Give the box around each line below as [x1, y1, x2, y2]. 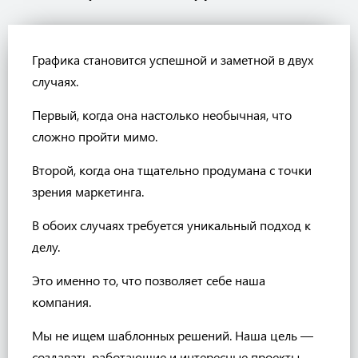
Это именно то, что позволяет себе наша [32, 272, 265, 288]
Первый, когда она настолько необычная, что [32, 106, 292, 123]
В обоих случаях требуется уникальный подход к [32, 217, 311, 233]
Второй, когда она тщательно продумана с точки [32, 161, 312, 178]
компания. [32, 293, 91, 310]
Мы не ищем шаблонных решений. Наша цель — [32, 327, 313, 344]
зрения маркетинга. [32, 183, 144, 200]
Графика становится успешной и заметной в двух [32, 51, 313, 68]
